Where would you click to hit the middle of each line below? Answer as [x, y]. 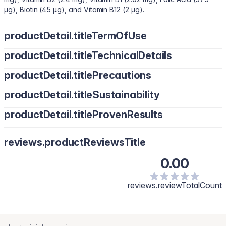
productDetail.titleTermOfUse [75, 36]
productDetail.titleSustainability [82, 95]
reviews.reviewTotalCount [175, 185]
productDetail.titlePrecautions [78, 75]
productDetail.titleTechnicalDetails [88, 55]
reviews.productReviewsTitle [75, 142]
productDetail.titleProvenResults [83, 115]
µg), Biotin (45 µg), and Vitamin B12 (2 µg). [74, 9]
